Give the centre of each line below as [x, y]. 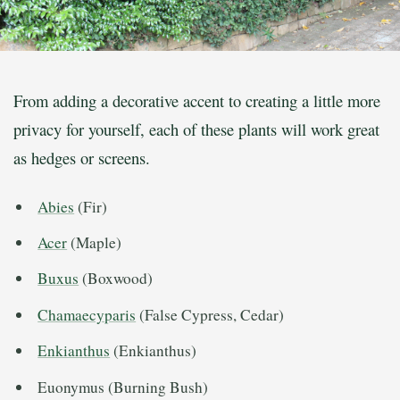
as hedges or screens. [82, 158]
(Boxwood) [116, 279]
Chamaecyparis [87, 314]
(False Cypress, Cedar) [210, 314]
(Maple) [95, 243]
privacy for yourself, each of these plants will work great [196, 129]
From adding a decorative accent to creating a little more [197, 101]
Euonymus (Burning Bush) [123, 387]
